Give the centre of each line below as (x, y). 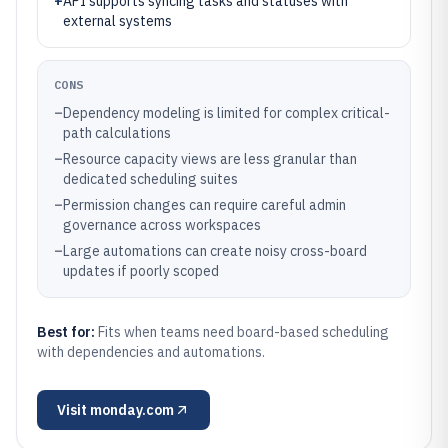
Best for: (67, 332)
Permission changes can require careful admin (204, 205)
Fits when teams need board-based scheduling (243, 332)
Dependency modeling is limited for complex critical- (226, 113)
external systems (117, 21)
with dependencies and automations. (151, 352)
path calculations (117, 133)
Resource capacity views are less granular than (210, 159)
